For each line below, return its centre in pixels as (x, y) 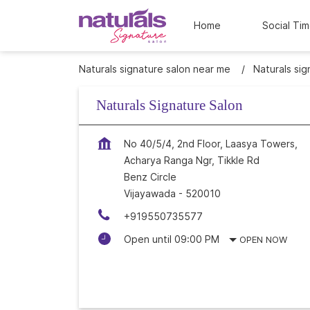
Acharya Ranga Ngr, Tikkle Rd (192, 160)
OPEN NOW (264, 239)
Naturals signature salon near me (155, 69)
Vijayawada (150, 193)
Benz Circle (150, 177)
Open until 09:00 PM (172, 239)
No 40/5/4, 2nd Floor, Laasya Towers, (211, 144)
